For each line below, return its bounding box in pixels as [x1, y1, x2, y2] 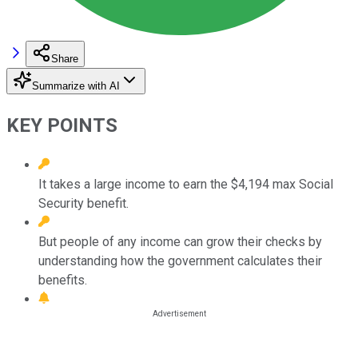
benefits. [38, 272, 87, 288]
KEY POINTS [6, 113, 117, 137]
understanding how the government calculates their [38, 253, 322, 268]
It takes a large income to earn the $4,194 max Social [38, 176, 333, 192]
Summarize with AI [32, 79, 120, 92]
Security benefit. [38, 195, 129, 211]
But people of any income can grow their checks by [38, 233, 322, 249]
